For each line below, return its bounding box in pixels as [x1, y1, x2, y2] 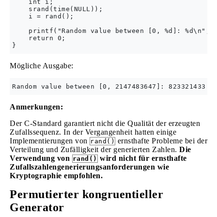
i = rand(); [12, 13, 74, 20]
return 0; [12, 34, 66, 42]
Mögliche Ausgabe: [10, 62, 74, 70]
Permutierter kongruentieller [10, 188, 163, 201]
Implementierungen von [10, 137, 90, 145]
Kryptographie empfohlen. [10, 171, 103, 180]
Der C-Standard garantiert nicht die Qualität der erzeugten [10, 119, 200, 127]
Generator [10, 201, 64, 214]
